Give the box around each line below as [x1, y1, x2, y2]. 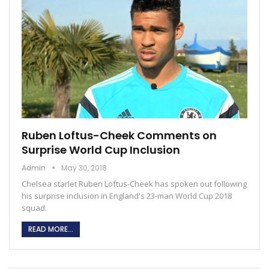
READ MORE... [28, 223, 73, 234]
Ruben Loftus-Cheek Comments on [22, 127, 217, 143]
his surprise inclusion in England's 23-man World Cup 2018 [22, 190, 232, 201]
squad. [22, 202, 47, 213]
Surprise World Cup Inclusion [22, 142, 180, 157]
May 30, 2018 [61, 162, 107, 173]
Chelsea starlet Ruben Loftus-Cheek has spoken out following [22, 178, 247, 189]
